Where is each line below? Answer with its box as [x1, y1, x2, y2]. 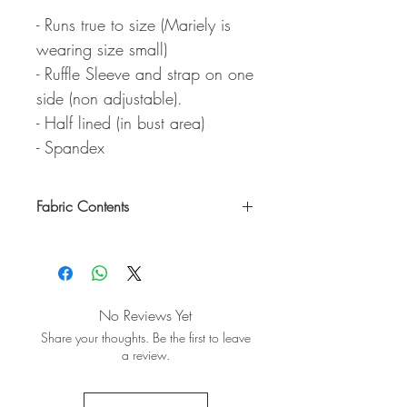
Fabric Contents [36, 195, 129, 216]
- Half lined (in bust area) [36, 111, 204, 134]
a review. [121, 345, 170, 363]
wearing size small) [36, 37, 167, 60]
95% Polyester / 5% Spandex [36, 233, 192, 252]
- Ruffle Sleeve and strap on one [36, 62, 253, 84]
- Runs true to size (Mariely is [36, 13, 231, 35]
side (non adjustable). [36, 86, 183, 109]
